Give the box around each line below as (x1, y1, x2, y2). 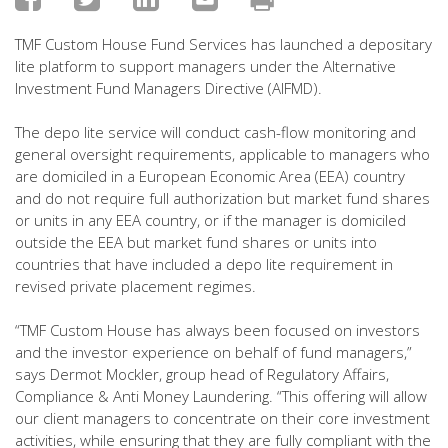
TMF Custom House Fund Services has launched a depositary (15, 34, 432, 54)
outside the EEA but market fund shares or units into (15, 232, 377, 252)
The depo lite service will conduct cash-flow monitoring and (15, 122, 416, 142)
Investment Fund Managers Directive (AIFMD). (15, 78, 322, 98)
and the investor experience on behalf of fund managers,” (15, 342, 412, 362)
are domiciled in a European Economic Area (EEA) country (15, 166, 405, 186)
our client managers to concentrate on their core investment (15, 408, 430, 428)
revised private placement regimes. (15, 276, 256, 296)
